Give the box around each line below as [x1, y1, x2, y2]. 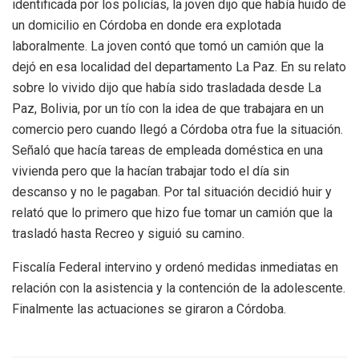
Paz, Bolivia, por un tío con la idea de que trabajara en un [12, 100, 324, 116]
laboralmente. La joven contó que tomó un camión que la [12, 38, 324, 54]
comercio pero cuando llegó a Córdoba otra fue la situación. [12, 121, 343, 137]
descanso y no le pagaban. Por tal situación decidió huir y [12, 184, 332, 200]
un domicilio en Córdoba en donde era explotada [12, 17, 281, 33]
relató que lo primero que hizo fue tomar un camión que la [12, 204, 333, 220]
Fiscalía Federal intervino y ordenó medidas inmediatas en [12, 259, 338, 275]
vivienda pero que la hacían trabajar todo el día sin [12, 163, 289, 179]
